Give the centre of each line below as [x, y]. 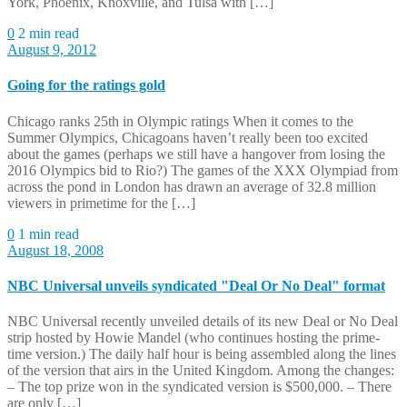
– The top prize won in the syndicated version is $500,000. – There [199, 387]
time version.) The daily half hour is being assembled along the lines [202, 354]
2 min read [49, 34]
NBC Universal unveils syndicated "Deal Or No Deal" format [196, 285]
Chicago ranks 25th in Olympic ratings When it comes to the [180, 121]
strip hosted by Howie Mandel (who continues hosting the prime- [194, 338]
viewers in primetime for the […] [101, 203]
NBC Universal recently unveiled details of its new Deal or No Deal [203, 322]
